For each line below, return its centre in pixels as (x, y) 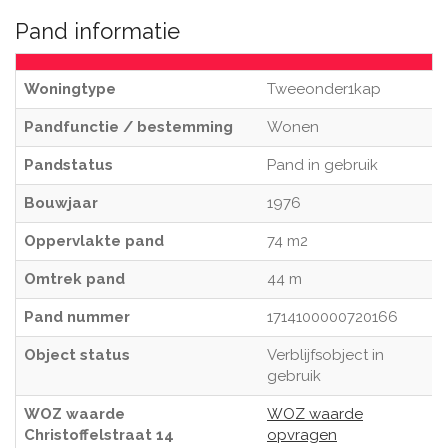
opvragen (302, 435)
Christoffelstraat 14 (99, 435)
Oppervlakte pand (94, 241)
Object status (77, 355)
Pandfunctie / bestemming (128, 127)
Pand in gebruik (322, 165)
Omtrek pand (74, 279)
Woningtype (70, 89)
